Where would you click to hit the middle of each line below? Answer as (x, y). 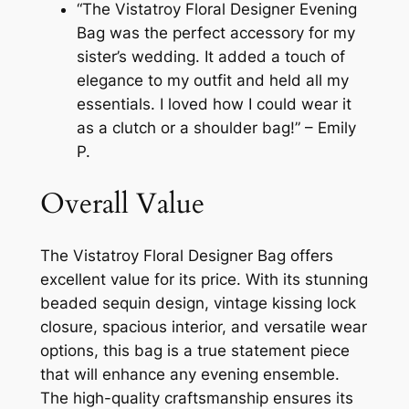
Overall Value (122, 203)
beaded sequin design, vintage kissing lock (198, 304)
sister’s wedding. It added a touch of (210, 57)
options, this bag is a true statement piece (194, 351)
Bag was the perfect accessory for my (215, 33)
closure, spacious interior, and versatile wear (203, 327)
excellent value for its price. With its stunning (204, 280)
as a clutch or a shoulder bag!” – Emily (216, 128)
